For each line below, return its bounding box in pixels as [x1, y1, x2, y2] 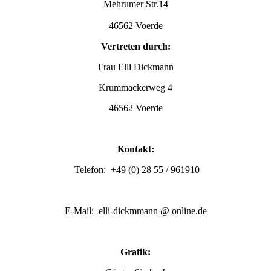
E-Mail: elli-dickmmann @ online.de [64, 206, 207, 217]
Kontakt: [117, 144, 154, 155]
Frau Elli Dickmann [97, 62, 174, 73]
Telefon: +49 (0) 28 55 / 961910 [71, 165, 200, 175]
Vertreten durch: [100, 41, 171, 52]
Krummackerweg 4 [99, 82, 172, 93]
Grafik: [120, 247, 151, 258]
